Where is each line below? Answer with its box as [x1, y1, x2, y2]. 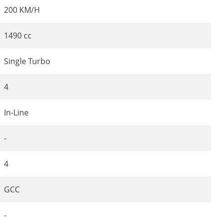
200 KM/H [4, 4, 40, 16]
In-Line [4, 107, 29, 118]
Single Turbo [4, 56, 50, 67]
